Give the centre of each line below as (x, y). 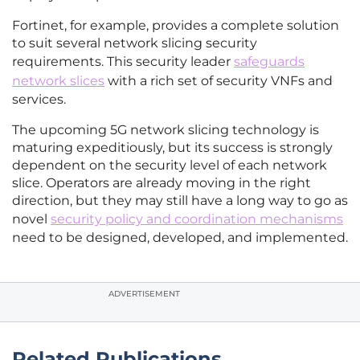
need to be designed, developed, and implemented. (180, 238)
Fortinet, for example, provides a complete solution (176, 26)
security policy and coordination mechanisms (197, 219)
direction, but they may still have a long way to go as (180, 201)
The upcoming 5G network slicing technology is (166, 130)
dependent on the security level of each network (170, 166)
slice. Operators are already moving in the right (162, 183)
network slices (58, 81)
